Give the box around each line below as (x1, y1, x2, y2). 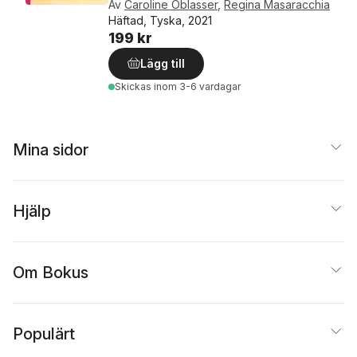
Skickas (115, 80, 154, 92)
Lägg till (140, 57, 185, 70)
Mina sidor (13, 140, 88, 159)
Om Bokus (13, 263, 88, 282)
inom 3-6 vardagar (154, 80, 241, 92)
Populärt (13, 324, 75, 343)
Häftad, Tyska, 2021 (108, 14, 212, 27)
